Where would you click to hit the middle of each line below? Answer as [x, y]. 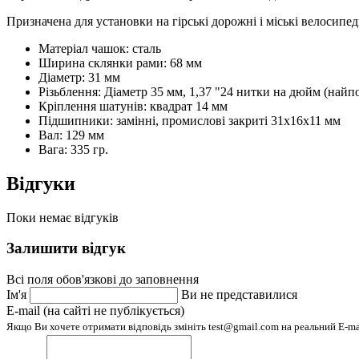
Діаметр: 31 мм [79, 77]
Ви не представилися [239, 295]
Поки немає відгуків [63, 217]
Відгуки [41, 183]
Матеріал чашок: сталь [100, 48]
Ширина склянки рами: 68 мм [120, 63]
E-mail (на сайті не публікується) [95, 311]
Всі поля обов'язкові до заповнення [103, 280]
